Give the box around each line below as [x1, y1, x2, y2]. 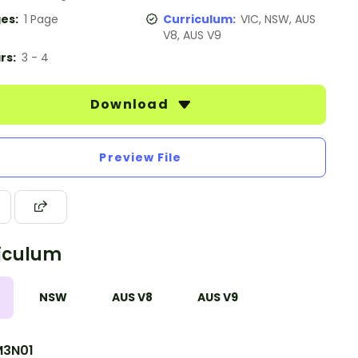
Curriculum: [163, 11, 241, 27]
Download [89, 95, 173, 113]
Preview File [99, 149, 182, 165]
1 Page [24, 11, 58, 27]
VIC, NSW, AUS [241, 11, 316, 27]
